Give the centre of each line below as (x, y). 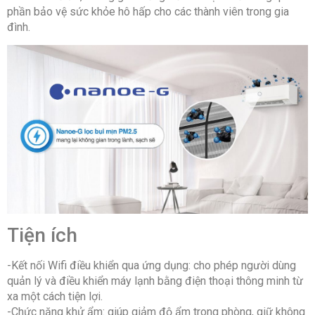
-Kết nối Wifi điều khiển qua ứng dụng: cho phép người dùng (152, 265)
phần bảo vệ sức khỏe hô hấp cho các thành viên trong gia (148, 11)
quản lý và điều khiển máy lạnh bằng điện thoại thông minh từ (155, 281)
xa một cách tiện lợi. (55, 296)
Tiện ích (42, 235)
